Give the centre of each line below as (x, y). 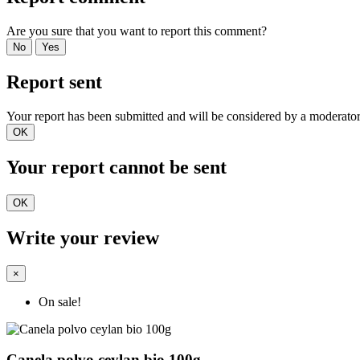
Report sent (54, 82)
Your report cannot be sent (117, 167)
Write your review (83, 237)
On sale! (60, 301)
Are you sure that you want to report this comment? (137, 31)
